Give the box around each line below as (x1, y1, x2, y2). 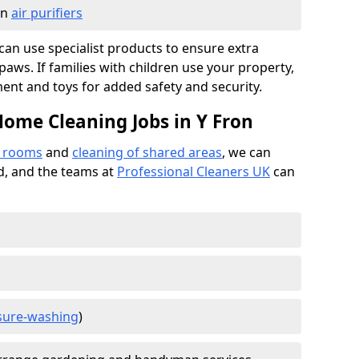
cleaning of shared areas (72, 143, 222, 161)
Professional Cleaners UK (117, 163, 270, 180)
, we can (222, 143, 271, 161)
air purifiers (11, 4, 83, 22)
